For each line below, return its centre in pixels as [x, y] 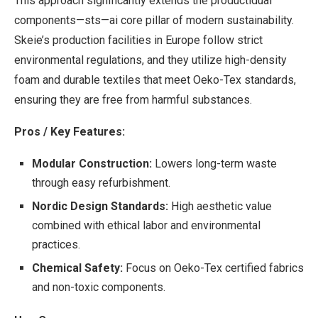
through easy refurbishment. [101, 182]
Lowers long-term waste [214, 163]
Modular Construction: [92, 163]
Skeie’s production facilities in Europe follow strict [138, 40]
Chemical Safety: [77, 268]
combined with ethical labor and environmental [146, 225]
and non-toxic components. [99, 287]
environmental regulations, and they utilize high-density [150, 60]
